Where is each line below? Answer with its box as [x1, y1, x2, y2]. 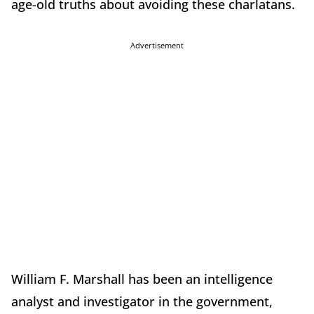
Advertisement [130, 39, 184, 50]
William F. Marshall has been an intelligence [11, 270, 273, 287]
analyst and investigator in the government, [11, 292, 273, 310]
